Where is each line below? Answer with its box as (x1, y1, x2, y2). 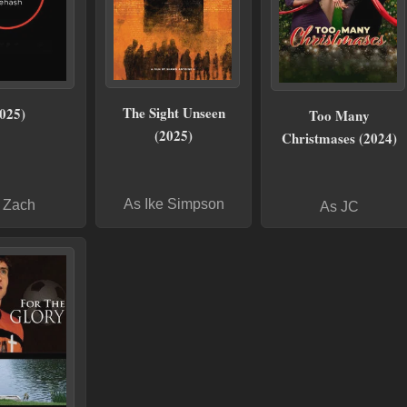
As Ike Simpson (123, 196, 224, 213)
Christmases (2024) (281, 128, 397, 148)
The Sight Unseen (122, 103, 225, 124)
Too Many (308, 105, 370, 125)
